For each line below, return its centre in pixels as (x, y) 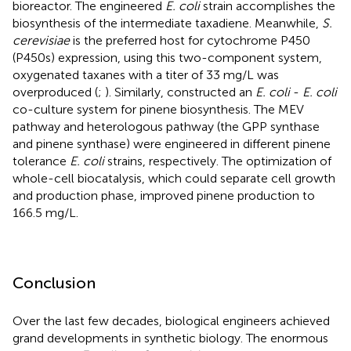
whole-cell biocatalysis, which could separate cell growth (174, 179)
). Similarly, (136, 92)
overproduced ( (55, 92)
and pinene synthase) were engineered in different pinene (172, 144)
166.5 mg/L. (45, 213)
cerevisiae (41, 41)
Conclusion (54, 283)
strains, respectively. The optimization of (218, 161)
